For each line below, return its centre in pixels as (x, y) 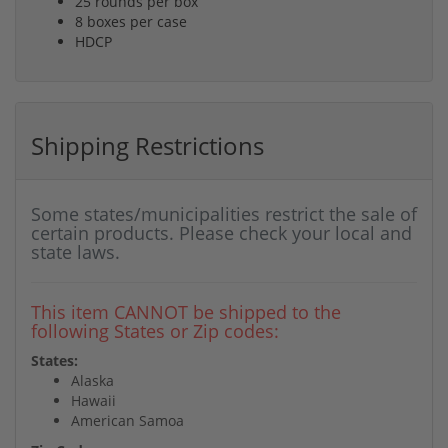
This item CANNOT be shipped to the (186, 312)
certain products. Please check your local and (221, 233)
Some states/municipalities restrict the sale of (224, 214)
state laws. (75, 252)
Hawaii (93, 401)
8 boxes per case (131, 22)
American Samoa (127, 421)
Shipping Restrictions (147, 146)
